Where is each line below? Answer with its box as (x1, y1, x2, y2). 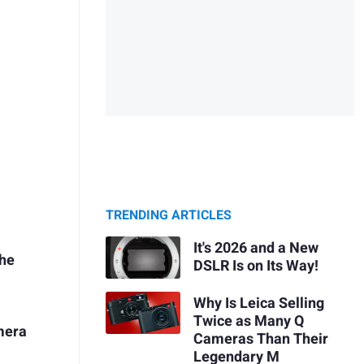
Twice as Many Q (193, 310, 304, 332)
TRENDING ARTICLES (106, 206, 232, 226)
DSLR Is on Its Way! (193, 254, 318, 277)
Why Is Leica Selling (193, 292, 324, 314)
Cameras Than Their (193, 327, 328, 350)
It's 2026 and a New (193, 236, 318, 259)
